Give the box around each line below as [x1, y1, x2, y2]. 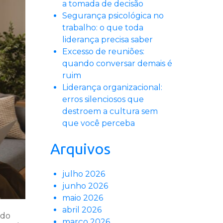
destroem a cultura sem [62, 107, 158, 116]
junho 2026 [62, 181, 108, 191]
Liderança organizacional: [62, 83, 162, 93]
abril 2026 [62, 205, 102, 215]
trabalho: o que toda [62, 23, 143, 33]
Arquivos [50, 140, 111, 158]
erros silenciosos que [62, 95, 144, 105]
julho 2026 [62, 169, 105, 179]
